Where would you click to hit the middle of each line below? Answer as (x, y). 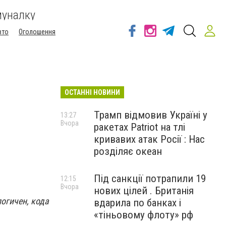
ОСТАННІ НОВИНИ (92, 92)
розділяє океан (128, 151)
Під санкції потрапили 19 (150, 179)
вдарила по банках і (137, 203)
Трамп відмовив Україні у (151, 115)
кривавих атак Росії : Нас (149, 139)
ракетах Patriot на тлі (139, 127)
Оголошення (37, 32)
